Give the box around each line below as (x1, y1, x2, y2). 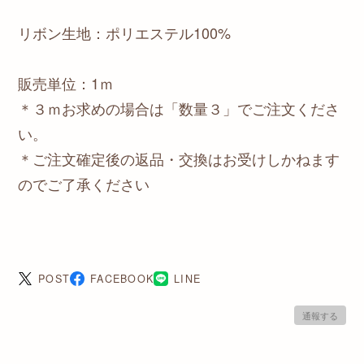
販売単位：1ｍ (18, 71, 114, 93)
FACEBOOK (90, 271, 154, 286)
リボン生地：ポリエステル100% (18, 21, 231, 43)
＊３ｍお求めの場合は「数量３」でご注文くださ (18, 97, 340, 119)
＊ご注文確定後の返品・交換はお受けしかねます (18, 147, 340, 169)
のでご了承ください (18, 172, 149, 194)
